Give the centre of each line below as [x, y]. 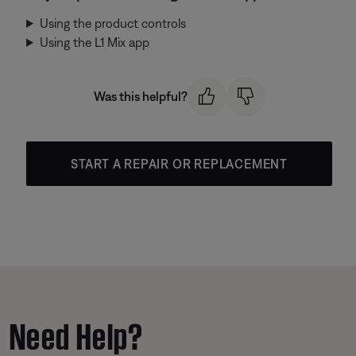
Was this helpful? [140, 97]
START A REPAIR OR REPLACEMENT [179, 163]
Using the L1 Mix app [94, 42]
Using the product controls [112, 23]
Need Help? [77, 332]
